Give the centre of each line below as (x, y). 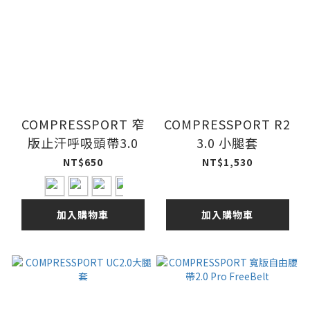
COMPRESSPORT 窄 (83, 124)
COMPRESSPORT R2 (227, 124)
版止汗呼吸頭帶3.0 (83, 142)
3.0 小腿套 (227, 142)
